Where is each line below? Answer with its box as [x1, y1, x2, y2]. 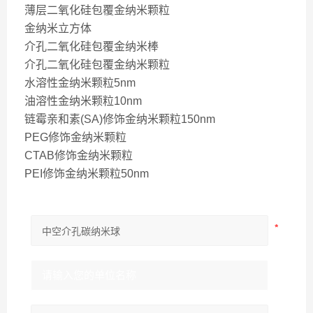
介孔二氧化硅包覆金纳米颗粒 [24, 59, 170, 71]
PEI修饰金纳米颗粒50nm [24, 168, 149, 180]
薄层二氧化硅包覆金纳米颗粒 [24, 4, 170, 16]
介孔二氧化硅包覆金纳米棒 [24, 41, 159, 52]
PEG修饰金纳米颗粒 [24, 131, 126, 143]
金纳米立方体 [24, 22, 92, 34]
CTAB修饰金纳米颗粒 [24, 150, 133, 161]
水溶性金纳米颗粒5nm [24, 77, 136, 89]
